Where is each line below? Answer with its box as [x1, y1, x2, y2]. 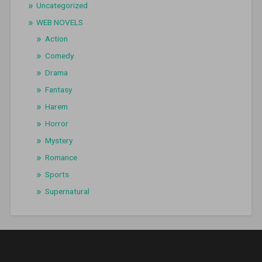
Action [44, 33, 68, 43]
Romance [44, 152, 77, 162]
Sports [44, 169, 69, 179]
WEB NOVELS [36, 17, 83, 27]
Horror [44, 118, 68, 128]
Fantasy [44, 84, 72, 94]
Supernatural [44, 186, 89, 196]
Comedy [44, 50, 74, 60]
